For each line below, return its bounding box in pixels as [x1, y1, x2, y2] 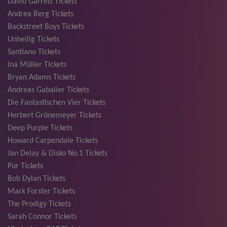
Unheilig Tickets [8, 35, 59, 44]
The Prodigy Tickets [8, 200, 71, 209]
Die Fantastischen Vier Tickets [8, 99, 105, 107]
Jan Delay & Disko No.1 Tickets [8, 149, 107, 158]
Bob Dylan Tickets [8, 175, 65, 183]
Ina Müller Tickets [8, 61, 66, 69]
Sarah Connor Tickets [8, 213, 77, 221]
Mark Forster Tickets [8, 187, 75, 196]
